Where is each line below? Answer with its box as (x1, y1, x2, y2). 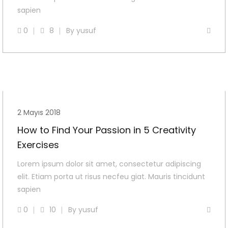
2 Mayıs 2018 (17, 107, 61, 118)
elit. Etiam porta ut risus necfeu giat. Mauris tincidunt (17, 172, 205, 182)
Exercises (17, 138, 59, 152)
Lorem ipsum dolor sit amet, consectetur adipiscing (17, 159, 201, 169)
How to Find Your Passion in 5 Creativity (17, 124, 196, 137)
